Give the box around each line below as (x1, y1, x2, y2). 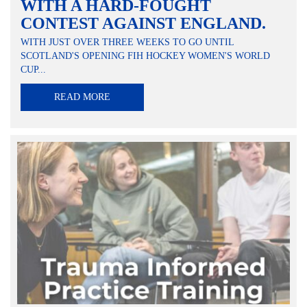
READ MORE (54, 91, 110, 102)
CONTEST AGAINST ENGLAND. (21, 14, 266, 32)
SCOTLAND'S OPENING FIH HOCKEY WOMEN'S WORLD (21, 50, 270, 61)
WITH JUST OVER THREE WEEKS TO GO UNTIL (21, 36, 234, 47)
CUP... (21, 64, 46, 75)
